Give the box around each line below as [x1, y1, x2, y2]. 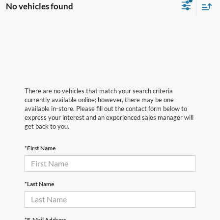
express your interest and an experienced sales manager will [25, 113, 193, 121]
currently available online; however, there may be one [25, 95, 174, 104]
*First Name [25, 144, 55, 152]
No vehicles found [6, 1, 73, 12]
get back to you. [25, 122, 69, 130]
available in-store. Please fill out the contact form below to [25, 104, 187, 112]
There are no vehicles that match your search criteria [25, 86, 173, 95]
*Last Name [25, 180, 54, 188]
